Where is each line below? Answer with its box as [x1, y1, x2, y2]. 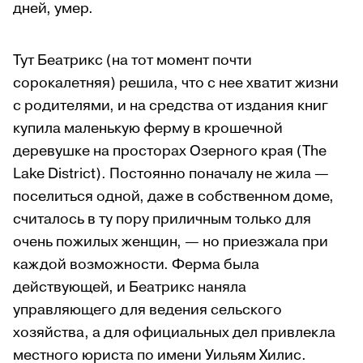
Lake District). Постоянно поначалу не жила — [13, 164, 329, 185]
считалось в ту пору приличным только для [13, 209, 311, 230]
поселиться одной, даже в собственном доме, [13, 186, 334, 207]
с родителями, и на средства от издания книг [13, 96, 328, 117]
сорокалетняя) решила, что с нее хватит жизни [13, 73, 339, 94]
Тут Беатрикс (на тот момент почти [13, 50, 252, 71]
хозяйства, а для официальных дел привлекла [13, 322, 335, 344]
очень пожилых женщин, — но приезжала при [13, 232, 328, 253]
